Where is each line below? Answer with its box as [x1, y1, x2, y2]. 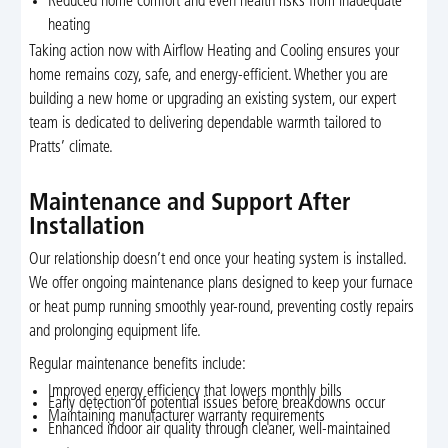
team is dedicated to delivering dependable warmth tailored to [28, 116, 381, 133]
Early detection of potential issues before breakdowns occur [48, 396, 386, 413]
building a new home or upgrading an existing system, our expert [28, 92, 396, 109]
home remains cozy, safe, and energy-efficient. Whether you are [28, 68, 388, 85]
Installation [28, 216, 145, 241]
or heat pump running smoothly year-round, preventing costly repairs [28, 300, 414, 317]
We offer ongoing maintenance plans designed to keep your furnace [28, 276, 413, 293]
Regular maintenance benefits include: [28, 356, 246, 373]
